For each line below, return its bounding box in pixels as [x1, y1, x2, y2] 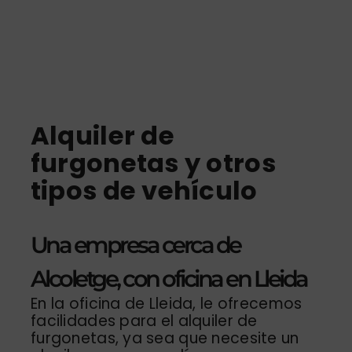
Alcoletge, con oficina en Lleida [30, 264, 307, 292]
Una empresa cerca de [30, 230, 240, 258]
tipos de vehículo [30, 172, 258, 208]
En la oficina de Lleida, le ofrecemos [30, 292, 302, 314]
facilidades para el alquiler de [30, 310, 258, 332]
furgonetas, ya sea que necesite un [30, 327, 299, 349]
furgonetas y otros [30, 145, 276, 181]
